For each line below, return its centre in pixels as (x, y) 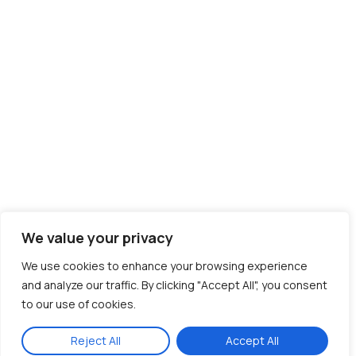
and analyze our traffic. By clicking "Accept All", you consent (174, 285)
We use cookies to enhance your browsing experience (164, 266)
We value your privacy (97, 238)
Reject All (96, 341)
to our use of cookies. (79, 304)
